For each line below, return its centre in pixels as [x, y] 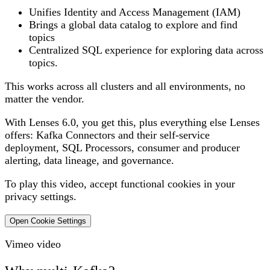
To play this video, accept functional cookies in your [120, 184]
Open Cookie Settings [48, 221]
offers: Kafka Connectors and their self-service [107, 135]
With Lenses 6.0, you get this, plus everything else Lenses [132, 123]
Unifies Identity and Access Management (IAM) [135, 12]
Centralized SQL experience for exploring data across [146, 50]
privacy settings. [41, 197]
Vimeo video [33, 244]
